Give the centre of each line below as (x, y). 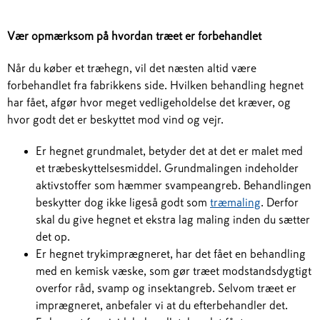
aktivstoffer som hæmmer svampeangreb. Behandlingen (174, 185)
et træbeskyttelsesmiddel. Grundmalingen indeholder (167, 168)
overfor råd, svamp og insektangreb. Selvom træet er (166, 288)
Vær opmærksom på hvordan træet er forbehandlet (134, 36)
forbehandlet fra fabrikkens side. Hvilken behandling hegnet (155, 85)
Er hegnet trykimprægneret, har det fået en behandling (171, 254)
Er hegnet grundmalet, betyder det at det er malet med (169, 151)
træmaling (235, 202)
